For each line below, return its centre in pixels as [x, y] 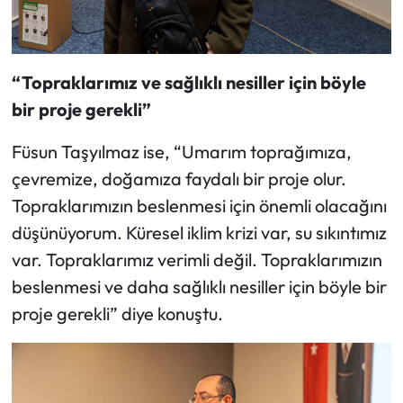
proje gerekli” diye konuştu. [117, 314]
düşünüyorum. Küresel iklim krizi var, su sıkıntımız [199, 233]
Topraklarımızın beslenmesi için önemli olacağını [199, 206]
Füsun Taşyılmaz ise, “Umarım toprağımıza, [181, 152]
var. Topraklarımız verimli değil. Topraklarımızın [197, 260]
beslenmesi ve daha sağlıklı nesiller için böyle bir [199, 287]
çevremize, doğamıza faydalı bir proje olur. [179, 179]
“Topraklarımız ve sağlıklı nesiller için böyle [188, 83]
